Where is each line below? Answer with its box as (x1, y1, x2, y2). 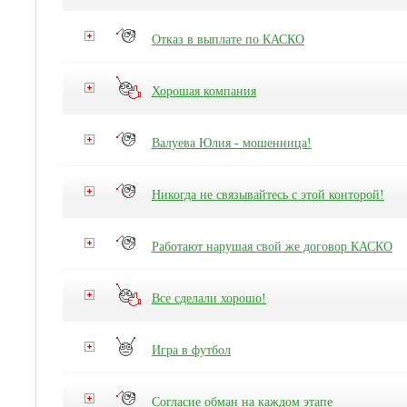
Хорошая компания (152, 84, 256, 98)
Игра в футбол (152, 343, 231, 357)
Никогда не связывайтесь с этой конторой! (152, 188, 384, 202)
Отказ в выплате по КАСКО (152, 33, 304, 46)
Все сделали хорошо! (152, 292, 266, 305)
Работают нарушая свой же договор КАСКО (152, 240, 392, 253)
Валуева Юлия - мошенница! (152, 136, 312, 150)
